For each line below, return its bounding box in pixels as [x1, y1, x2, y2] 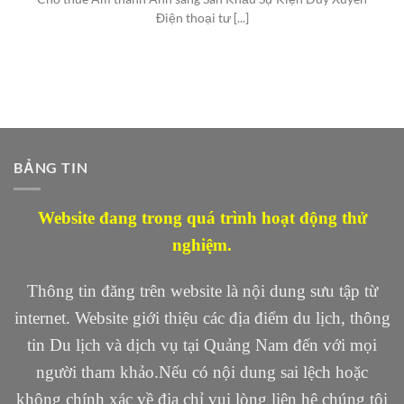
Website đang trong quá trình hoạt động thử [37, 208, 367, 228]
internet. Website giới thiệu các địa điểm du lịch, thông [14, 308, 390, 327]
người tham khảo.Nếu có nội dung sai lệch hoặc [36, 363, 368, 381]
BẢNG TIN [14, 158, 88, 176]
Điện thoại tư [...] [155, 11, 249, 26]
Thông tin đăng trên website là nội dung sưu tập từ [26, 281, 378, 300]
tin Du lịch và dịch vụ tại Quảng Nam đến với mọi [27, 335, 377, 354]
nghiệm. [172, 235, 232, 255]
